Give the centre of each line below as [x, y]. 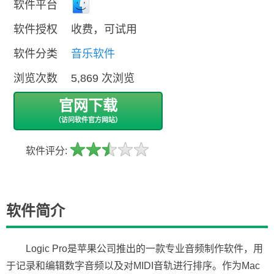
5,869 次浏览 [103, 78]
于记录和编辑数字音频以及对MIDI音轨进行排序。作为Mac [133, 266]
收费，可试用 [104, 29]
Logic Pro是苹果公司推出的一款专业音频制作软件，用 [144, 249]
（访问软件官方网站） [88, 120]
